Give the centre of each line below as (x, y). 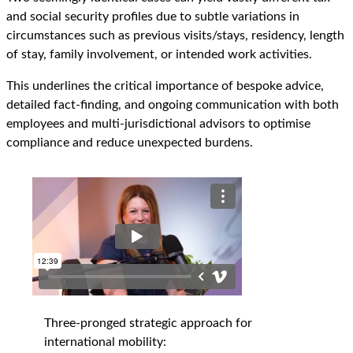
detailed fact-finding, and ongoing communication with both (173, 105)
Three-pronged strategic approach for (148, 323)
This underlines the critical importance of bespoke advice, (165, 86)
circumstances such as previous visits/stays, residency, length (175, 36)
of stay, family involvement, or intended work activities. (159, 55)
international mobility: (105, 342)
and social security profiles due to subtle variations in (153, 17)
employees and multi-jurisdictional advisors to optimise (158, 124)
